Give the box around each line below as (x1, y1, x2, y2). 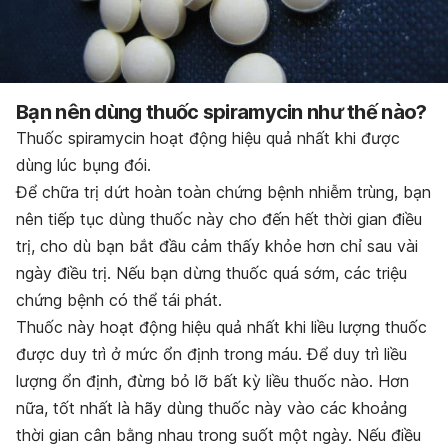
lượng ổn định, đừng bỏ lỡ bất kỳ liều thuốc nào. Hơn (16, 371, 409, 392)
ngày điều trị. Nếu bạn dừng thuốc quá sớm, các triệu (16, 263, 407, 284)
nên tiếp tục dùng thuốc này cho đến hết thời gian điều (16, 209, 422, 230)
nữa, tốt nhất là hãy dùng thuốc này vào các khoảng (16, 398, 407, 419)
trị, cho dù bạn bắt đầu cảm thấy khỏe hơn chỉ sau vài (16, 236, 418, 257)
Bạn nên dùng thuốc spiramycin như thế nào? (16, 100, 427, 125)
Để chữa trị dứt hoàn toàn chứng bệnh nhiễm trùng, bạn (16, 182, 431, 203)
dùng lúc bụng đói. (16, 155, 151, 176)
